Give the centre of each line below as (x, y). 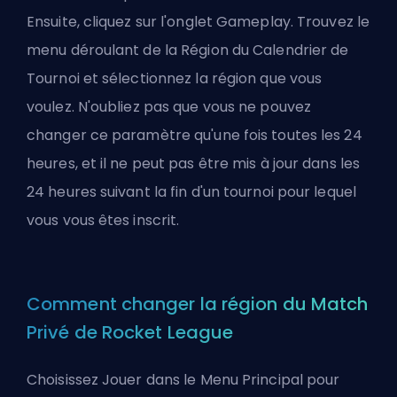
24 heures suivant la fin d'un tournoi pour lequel (191, 192)
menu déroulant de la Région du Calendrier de (188, 51)
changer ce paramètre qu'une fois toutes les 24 (195, 136)
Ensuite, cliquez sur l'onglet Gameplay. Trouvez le (198, 22)
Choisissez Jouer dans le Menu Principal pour (183, 380)
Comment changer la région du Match (198, 304)
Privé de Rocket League (130, 333)
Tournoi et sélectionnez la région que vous (175, 79)
